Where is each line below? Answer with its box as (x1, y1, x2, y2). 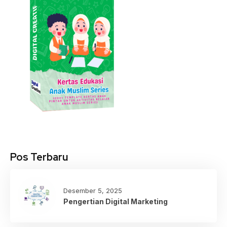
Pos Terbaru (10, 150, 68, 164)
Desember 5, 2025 (63, 186, 122, 195)
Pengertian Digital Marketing (63, 197, 168, 206)
